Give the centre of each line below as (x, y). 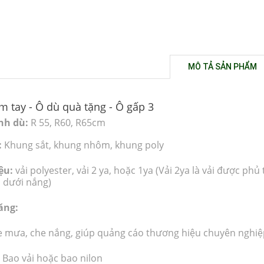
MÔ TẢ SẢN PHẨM (223, 66)
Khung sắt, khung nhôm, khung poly (82, 145)
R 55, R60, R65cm (67, 122)
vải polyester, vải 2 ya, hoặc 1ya (85, 170)
